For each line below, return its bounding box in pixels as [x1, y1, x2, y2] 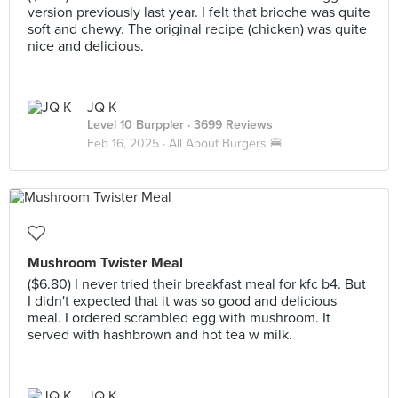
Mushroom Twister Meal [28, 254, 183, 272]
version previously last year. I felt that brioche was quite [28, 4, 370, 21]
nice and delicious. [28, 37, 144, 55]
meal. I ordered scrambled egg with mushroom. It [28, 309, 330, 327]
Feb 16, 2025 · [87, 136, 169, 151]
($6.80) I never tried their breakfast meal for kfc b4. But [28, 275, 366, 293]
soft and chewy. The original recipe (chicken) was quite [28, 20, 367, 38]
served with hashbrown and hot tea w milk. [28, 326, 292, 344]
